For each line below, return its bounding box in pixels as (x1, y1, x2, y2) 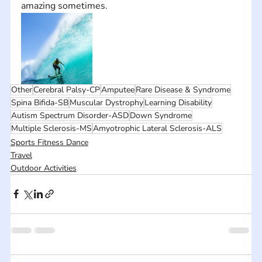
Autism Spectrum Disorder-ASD (11, 109, 129, 121)
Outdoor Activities (10, 162, 77, 174)
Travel (10, 149, 32, 161)
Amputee (101, 84, 135, 95)
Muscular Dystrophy (69, 96, 143, 108)
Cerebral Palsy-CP (33, 84, 100, 95)
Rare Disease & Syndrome (135, 84, 230, 95)
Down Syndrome (129, 109, 192, 121)
